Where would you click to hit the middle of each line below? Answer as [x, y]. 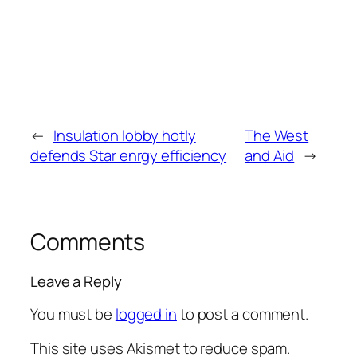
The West [277, 135]
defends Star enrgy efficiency [129, 155]
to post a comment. [243, 314]
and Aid [269, 155]
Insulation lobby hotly [124, 135]
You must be [73, 314]
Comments [88, 241]
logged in [146, 314]
